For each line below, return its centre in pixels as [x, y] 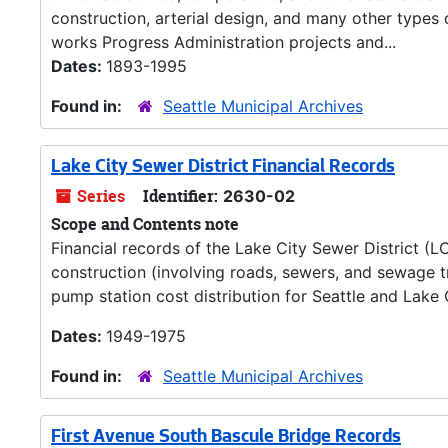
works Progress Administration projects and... [223, 42]
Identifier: [180, 196]
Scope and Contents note [145, 224]
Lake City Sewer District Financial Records [223, 168]
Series [99, 196]
